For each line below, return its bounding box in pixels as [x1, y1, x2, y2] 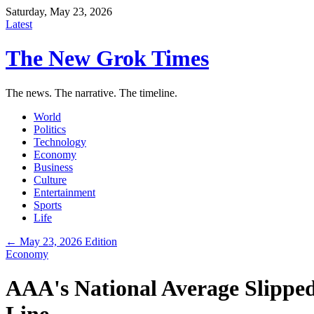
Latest [6, 18, 32, 30]
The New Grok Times [6, 46, 209, 71]
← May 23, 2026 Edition [6, 235, 117, 247]
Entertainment [34, 186, 95, 198]
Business [34, 161, 73, 173]
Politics [34, 123, 66, 135]
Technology [34, 135, 86, 148]
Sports [34, 198, 62, 211]
